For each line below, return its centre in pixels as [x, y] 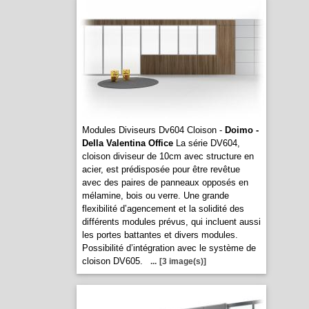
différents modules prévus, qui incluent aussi [171, 222]
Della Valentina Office [127, 143]
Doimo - [241, 130]
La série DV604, [206, 143]
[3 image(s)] [182, 261]
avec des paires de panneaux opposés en [165, 182]
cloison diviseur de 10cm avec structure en [168, 156]
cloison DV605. [112, 261]
